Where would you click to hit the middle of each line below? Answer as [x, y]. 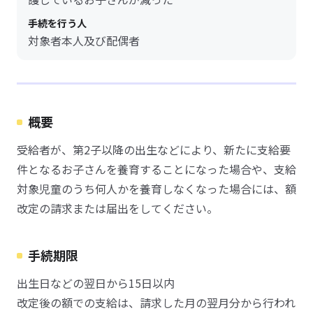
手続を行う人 [57, 23]
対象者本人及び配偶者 [84, 41]
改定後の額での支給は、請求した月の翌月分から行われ [156, 303]
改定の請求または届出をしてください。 [117, 208]
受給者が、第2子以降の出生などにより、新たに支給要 [154, 150]
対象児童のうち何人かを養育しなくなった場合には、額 [156, 189]
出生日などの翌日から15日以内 [96, 283]
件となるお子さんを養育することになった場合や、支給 [156, 169]
